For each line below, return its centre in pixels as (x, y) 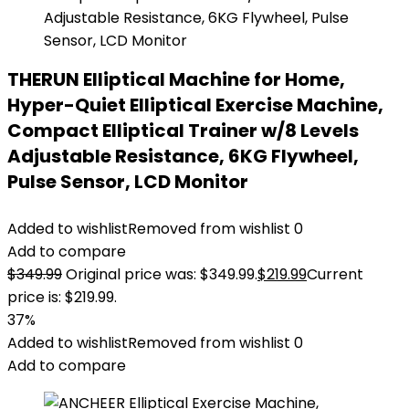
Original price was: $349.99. (162, 274)
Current (335, 274)
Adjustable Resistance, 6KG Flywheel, (183, 156)
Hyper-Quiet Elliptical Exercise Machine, (195, 105)
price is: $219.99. (62, 297)
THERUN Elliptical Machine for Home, (176, 79)
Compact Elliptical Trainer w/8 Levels (183, 131)
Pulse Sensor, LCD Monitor (128, 182)
